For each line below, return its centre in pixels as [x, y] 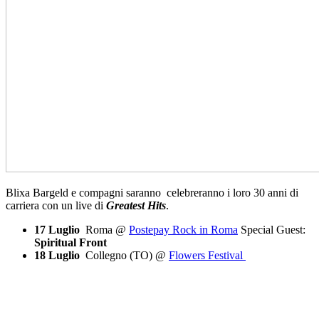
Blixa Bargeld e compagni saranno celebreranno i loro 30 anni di [152, 192]
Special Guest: [272, 229]
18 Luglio [58, 255]
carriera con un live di [56, 205]
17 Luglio [57, 229]
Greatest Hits [136, 205]
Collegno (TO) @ [126, 255]
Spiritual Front [70, 242]
